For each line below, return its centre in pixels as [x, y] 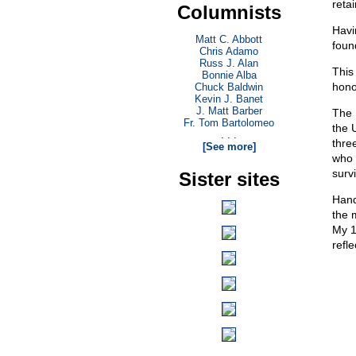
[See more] [229, 147]
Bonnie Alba [229, 75]
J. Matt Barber [229, 111]
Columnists [229, 12]
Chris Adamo [229, 51]
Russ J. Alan [229, 63]
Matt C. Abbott [229, 39]
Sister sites [229, 179]
